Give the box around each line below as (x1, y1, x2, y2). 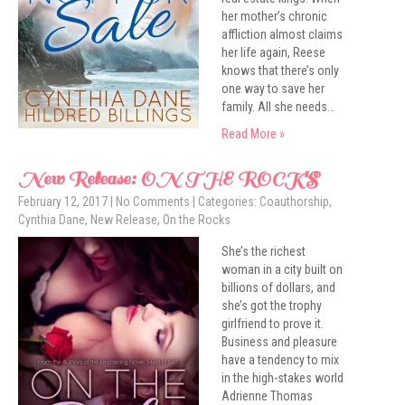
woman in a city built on (221, 262, 343, 277)
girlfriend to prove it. (221, 316, 324, 331)
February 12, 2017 (18, 194, 108, 209)
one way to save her (221, 81, 325, 96)
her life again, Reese (221, 45, 325, 60)
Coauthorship (259, 194, 329, 209)
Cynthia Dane (18, 212, 85, 227)
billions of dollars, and (221, 280, 335, 295)
